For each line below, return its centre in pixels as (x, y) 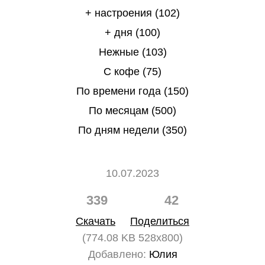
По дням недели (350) (132, 130)
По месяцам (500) (132, 111)
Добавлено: (117, 254)
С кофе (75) (132, 72)
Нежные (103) (132, 52)
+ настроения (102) (132, 13)
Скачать (96, 221)
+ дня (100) (132, 33)
